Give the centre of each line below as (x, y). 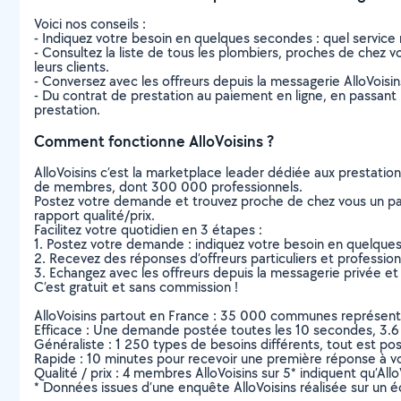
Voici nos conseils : (90, 24)
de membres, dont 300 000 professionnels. (168, 187)
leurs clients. (72, 67)
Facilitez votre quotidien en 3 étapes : (148, 230)
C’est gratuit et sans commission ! (136, 287)
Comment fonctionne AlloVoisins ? (154, 141)
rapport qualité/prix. (94, 215)
